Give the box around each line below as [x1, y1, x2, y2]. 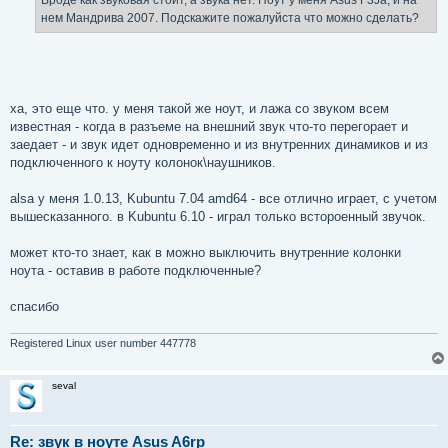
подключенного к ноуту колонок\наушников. [10, 154, 276, 170]
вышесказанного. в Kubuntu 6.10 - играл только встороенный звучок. [10, 208, 426, 224]
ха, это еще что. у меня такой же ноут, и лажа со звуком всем [10, 100, 389, 116]
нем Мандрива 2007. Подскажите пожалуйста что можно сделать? [41, 11, 419, 26]
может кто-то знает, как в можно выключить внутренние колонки [10, 244, 401, 260]
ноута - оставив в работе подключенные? [10, 262, 261, 278]
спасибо [10, 298, 59, 314]
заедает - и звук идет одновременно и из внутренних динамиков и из [10, 136, 428, 152]
